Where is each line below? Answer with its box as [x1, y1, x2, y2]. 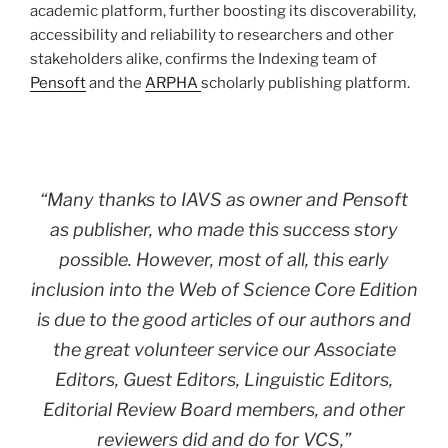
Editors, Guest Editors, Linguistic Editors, [55, 368, 393, 390]
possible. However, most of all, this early [59, 248, 389, 270]
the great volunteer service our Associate [52, 338, 396, 360]
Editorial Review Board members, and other [43, 398, 405, 420]
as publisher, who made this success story [50, 218, 398, 240]
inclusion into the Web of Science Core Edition [30, 278, 418, 300]
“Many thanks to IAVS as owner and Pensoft [40, 188, 408, 210]
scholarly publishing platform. [201, 73, 410, 92]
